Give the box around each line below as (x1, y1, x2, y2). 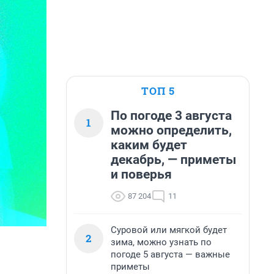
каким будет (111, 138, 187, 152)
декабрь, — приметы (111, 152, 236, 167)
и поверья (111, 167, 172, 182)
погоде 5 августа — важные (111, 249, 230, 260)
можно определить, (111, 123, 232, 138)
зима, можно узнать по (111, 237, 212, 248)
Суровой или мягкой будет (111, 224, 227, 235)
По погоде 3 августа (111, 108, 232, 123)
